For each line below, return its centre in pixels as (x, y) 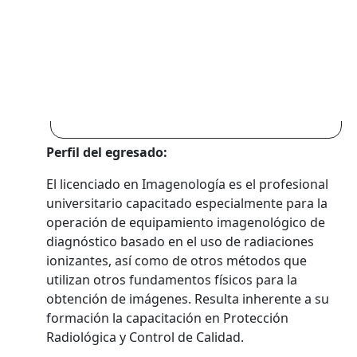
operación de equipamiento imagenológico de (186, 222)
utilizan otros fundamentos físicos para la (172, 280)
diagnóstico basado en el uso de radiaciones (180, 241)
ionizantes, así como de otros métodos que (177, 261)
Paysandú (196, 112)
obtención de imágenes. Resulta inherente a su (188, 299)
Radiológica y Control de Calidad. (145, 337)
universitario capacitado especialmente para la (187, 203)
